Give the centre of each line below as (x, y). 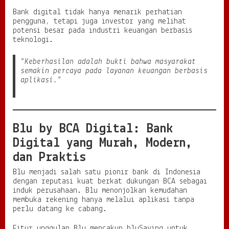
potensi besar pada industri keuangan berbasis (102, 31)
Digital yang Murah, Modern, (102, 144)
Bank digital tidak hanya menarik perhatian (97, 13)
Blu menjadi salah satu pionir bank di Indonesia (107, 173)
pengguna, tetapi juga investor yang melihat (99, 22)
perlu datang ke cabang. (60, 209)
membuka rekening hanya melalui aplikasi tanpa (104, 200)
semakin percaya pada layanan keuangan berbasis (114, 71)
